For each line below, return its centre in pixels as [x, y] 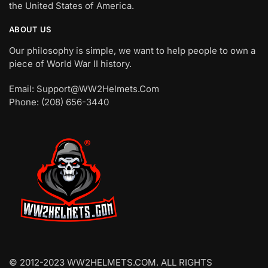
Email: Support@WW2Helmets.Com [84, 89]
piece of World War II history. [70, 64]
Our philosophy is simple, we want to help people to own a [132, 51]
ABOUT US [30, 30]
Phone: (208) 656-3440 [59, 102]
